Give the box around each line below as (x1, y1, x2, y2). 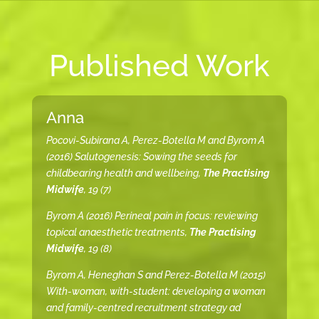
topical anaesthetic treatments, (46, 226, 189, 239)
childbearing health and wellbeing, (46, 167, 203, 179)
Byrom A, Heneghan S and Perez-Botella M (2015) (46, 269, 266, 281)
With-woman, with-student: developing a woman (46, 286, 266, 298)
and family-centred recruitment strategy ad (46, 302, 241, 314)
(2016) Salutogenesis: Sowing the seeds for (46, 151, 237, 163)
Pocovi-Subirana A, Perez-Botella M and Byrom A (46, 135, 265, 147)
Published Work (48, 48, 270, 84)
